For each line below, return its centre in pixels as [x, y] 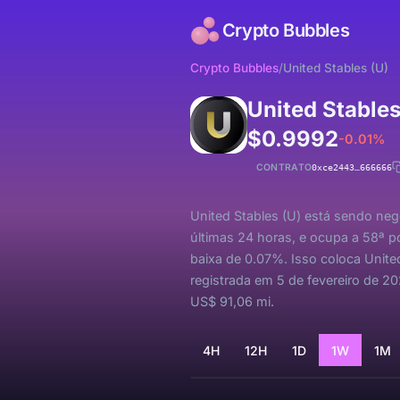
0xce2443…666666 [352, 167]
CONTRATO [284, 167]
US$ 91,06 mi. [232, 301]
